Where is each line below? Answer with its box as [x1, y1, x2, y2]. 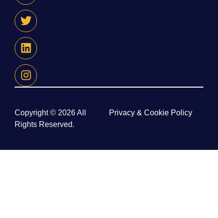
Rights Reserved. [15, 120, 74, 128]
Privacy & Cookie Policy [109, 108, 192, 117]
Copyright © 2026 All [15, 108, 86, 117]
